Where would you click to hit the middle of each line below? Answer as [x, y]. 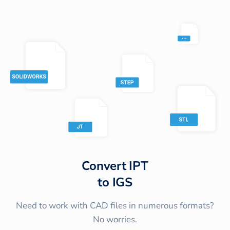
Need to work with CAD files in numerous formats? [115, 205]
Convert [106, 166]
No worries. [115, 219]
